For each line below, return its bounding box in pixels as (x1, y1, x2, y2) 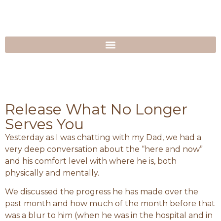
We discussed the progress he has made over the (5, 187, 198, 197)
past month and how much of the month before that (5, 199, 215, 209)
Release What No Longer (5, 100, 187, 118)
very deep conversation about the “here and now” (5, 145, 203, 154)
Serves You (5, 115, 84, 133)
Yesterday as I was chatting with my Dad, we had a (5, 133, 201, 142)
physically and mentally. (5, 168, 99, 178)
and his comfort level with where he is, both (5, 156, 177, 166)
